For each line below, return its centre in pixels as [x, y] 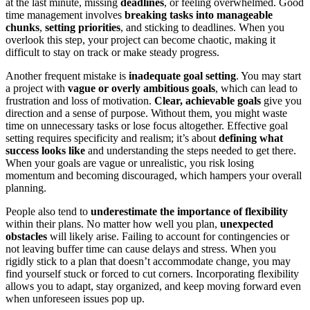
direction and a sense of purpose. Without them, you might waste [146, 113]
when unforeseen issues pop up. [75, 298]
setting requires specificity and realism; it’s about [112, 138]
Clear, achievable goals [208, 100]
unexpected [247, 224]
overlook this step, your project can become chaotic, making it [140, 39]
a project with [37, 88]
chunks [22, 27]
